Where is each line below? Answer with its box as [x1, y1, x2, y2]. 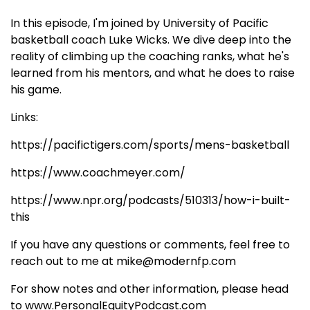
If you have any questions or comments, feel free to [10, 237, 290, 253]
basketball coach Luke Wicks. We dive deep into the [10, 32, 291, 48]
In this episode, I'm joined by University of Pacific [10, 15, 268, 31]
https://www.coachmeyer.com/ [10, 165, 185, 181]
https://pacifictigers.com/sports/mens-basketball [10, 137, 289, 153]
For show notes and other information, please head [10, 281, 289, 297]
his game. [10, 82, 62, 98]
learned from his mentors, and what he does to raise [10, 65, 295, 81]
